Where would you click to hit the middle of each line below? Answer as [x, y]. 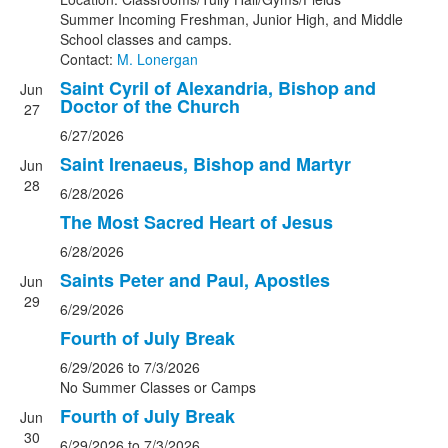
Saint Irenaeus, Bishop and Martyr [205, 164]
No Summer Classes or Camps [158, 387]
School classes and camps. [146, 39]
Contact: [88, 59]
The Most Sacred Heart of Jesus [196, 222]
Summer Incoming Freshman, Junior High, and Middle [231, 19]
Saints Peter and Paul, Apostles [195, 280]
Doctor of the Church [150, 106]
